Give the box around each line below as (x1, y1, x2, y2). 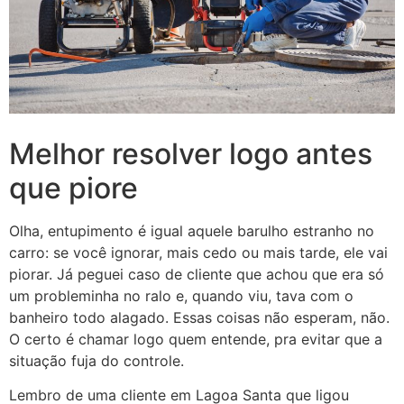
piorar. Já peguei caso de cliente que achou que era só (9, 265, 384, 284)
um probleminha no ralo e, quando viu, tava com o (9, 287, 353, 306)
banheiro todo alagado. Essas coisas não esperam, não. (9, 308, 390, 327)
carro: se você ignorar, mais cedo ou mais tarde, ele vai (9, 243, 388, 262)
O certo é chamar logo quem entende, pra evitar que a (9, 330, 382, 349)
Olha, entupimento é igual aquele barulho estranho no (9, 222, 374, 241)
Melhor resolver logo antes (9, 136, 372, 172)
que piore (9, 170, 138, 207)
